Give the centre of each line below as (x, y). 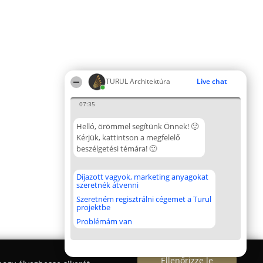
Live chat (212, 81)
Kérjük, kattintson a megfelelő (128, 137)
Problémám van (104, 221)
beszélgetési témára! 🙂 (117, 149)
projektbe (93, 207)
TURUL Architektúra (138, 81)
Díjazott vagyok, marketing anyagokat (142, 177)
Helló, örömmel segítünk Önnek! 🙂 (137, 126)
